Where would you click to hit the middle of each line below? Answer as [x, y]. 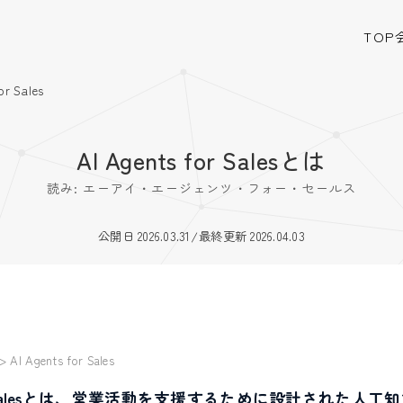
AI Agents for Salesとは [201, 160]
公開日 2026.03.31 [144, 236]
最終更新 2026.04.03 [252, 236]
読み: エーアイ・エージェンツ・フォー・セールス [201, 188]
